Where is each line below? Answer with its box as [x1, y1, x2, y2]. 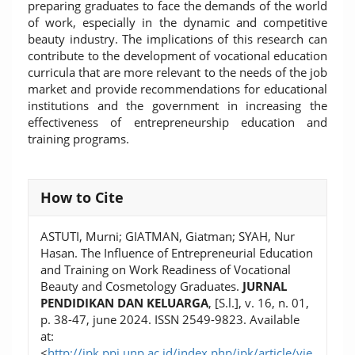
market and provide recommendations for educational [28, 81, 327, 97]
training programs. [28, 131, 129, 147]
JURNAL [242, 278, 287, 294]
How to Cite [40, 188, 124, 207]
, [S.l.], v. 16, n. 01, [208, 295, 309, 311]
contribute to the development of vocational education [28, 48, 327, 63]
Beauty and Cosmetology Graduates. [40, 278, 242, 294]
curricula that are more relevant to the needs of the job [28, 64, 327, 80]
